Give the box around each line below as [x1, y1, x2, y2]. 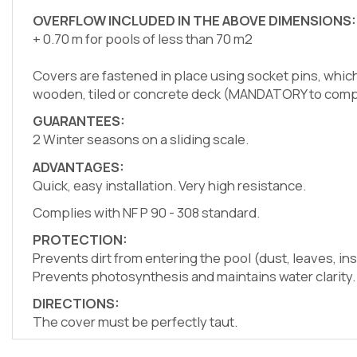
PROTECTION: [33, 230, 127, 249]
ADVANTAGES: [33, 157, 124, 176]
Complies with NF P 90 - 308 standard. [33, 202, 260, 222]
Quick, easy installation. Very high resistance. [33, 175, 306, 194]
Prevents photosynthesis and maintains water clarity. [33, 267, 355, 286]
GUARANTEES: [33, 112, 125, 131]
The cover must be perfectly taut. [33, 312, 237, 331]
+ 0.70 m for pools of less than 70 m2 [33, 29, 253, 49]
